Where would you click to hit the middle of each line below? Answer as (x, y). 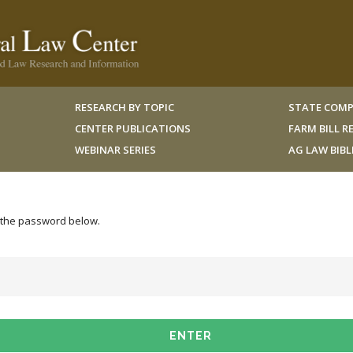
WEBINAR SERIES (115, 150)
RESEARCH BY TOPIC (124, 107)
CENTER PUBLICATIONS (132, 128)
